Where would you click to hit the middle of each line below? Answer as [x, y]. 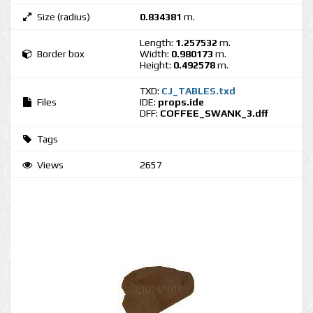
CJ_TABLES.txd [198, 91]
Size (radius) [64, 17]
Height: [156, 65]
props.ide [181, 102]
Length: [158, 43]
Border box [61, 54]
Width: [155, 54]
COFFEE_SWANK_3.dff [214, 113]
